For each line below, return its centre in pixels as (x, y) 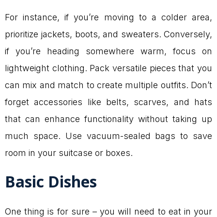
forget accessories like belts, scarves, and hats (108, 102)
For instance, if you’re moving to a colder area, (108, 17)
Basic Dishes (51, 182)
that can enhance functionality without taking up (108, 119)
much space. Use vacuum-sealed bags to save (108, 136)
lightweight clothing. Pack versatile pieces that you (108, 68)
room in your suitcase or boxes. (69, 153)
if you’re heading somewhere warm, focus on (108, 51)
